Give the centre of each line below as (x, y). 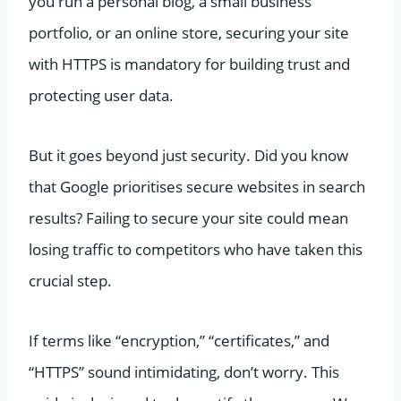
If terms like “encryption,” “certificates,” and (179, 340)
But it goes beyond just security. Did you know (188, 155)
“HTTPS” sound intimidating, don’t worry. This (184, 371)
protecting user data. (101, 95)
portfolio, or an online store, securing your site (189, 32)
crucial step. (70, 280)
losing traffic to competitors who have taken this (196, 249)
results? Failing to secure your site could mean (188, 218)
